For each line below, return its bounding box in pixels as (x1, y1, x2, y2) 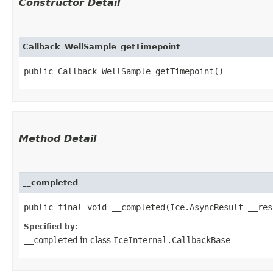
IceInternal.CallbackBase (113, 235, 230, 245)
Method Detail (19, 132, 96, 144)
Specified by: (24, 222, 78, 231)
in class (77, 235, 113, 245)
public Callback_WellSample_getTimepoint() (24, 66, 224, 76)
